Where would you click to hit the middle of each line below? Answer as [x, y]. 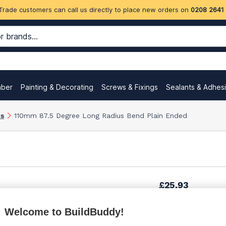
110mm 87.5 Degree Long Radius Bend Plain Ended [101, 115]
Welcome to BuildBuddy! [64, 212]
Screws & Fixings [130, 87]
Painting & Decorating [57, 87]
